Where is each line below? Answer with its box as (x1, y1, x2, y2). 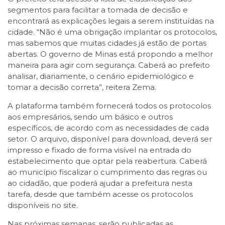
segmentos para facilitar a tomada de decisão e (8, 5, 188, 15)
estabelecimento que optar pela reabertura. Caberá (8, 156, 207, 166)
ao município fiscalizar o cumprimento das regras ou (8, 167, 207, 177)
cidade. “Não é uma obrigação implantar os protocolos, (8, 27, 217, 37)
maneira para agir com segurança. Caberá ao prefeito (8, 60, 210, 70)
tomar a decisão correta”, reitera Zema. (8, 82, 156, 92)
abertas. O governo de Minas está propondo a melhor (8, 49, 213, 59)
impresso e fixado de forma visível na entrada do (8, 145, 191, 155)
